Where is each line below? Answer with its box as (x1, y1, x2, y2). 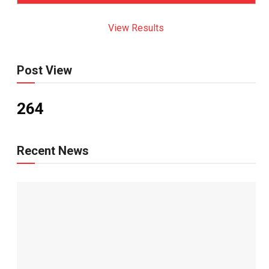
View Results (108, 22, 165, 34)
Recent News (16, 144, 89, 158)
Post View (16, 63, 72, 77)
